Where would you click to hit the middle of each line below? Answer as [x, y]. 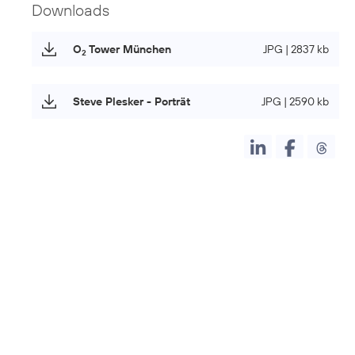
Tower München [129, 49]
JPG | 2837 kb [296, 49]
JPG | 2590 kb [295, 101]
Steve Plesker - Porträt [132, 101]
